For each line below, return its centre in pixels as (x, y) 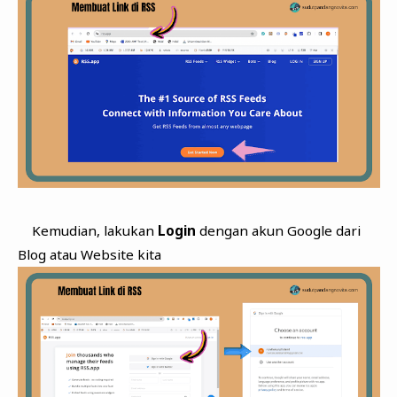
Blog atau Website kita (89, 254)
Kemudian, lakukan (87, 230)
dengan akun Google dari (278, 230)
